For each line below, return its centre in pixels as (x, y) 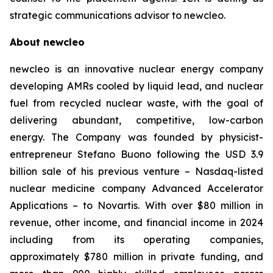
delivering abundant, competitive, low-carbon (136, 120)
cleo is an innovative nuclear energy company (146, 69)
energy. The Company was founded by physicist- (136, 137)
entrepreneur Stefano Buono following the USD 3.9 (136, 154)
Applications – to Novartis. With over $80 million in (136, 205)
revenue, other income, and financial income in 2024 (136, 222)
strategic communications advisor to (97, 15)
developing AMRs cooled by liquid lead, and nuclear (136, 86)
